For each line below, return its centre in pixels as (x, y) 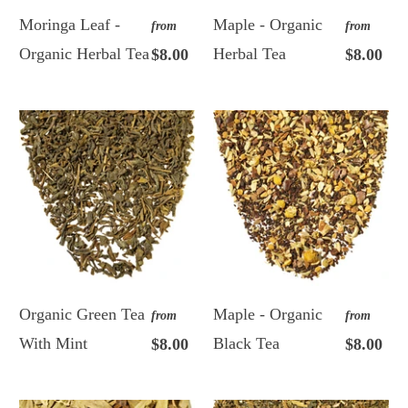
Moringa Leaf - (70, 25)
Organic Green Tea (82, 314)
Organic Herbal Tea (85, 54)
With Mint (54, 343)
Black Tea (246, 343)
